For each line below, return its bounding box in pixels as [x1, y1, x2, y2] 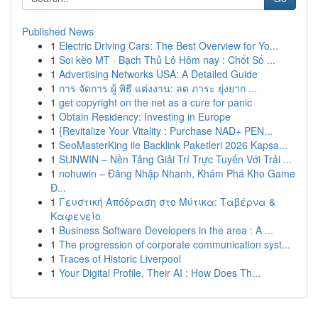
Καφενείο [50, 209, 101, 223]
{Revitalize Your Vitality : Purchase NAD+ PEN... [59, 124, 273, 138]
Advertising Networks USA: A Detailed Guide [59, 67, 258, 81]
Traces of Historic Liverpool [59, 251, 181, 265]
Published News [22, 24, 94, 38]
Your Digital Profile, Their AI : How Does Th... [59, 265, 261, 280]
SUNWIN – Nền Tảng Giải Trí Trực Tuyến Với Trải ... [59, 152, 292, 166]
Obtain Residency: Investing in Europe [59, 109, 231, 124]
